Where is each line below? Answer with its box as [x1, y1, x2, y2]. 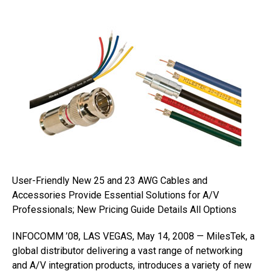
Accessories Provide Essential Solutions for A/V [12, 189, 219, 201]
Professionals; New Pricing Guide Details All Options [12, 204, 237, 215]
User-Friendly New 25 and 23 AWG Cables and [12, 175, 207, 186]
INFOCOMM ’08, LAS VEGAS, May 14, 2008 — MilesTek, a [12, 230, 255, 242]
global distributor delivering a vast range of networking [12, 245, 243, 256]
